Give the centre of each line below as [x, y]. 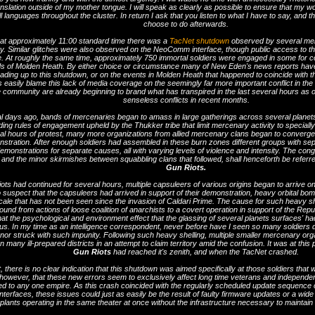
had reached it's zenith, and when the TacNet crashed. [205, 252]
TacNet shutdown [199, 41]
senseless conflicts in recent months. [186, 100]
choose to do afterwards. [186, 24]
